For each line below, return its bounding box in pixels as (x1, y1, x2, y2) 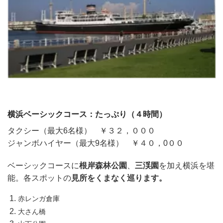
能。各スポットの (7, 174, 71, 183)
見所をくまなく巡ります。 (71, 174, 167, 183)
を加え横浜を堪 (159, 161, 215, 170)
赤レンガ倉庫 (17, 195, 60, 203)
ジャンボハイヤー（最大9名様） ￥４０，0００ (7, 138, 184, 147)
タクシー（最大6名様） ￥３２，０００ (7, 126, 155, 135)
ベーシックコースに (7, 161, 79, 170)
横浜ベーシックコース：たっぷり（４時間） (7, 110, 167, 118)
